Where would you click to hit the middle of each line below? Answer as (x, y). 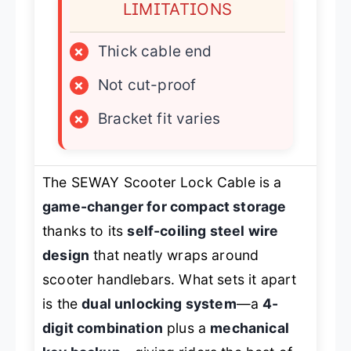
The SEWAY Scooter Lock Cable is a (162, 182)
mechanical (250, 327)
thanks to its (85, 230)
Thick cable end (155, 51)
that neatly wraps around (174, 255)
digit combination (103, 327)
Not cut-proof (147, 85)
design (66, 255)
